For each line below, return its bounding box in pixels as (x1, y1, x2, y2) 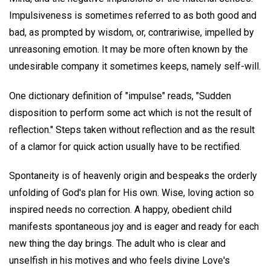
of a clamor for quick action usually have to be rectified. (9, 140, 241, 152)
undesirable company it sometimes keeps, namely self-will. (9, 60, 261, 72)
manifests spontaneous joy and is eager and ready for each (9, 221, 259, 233)
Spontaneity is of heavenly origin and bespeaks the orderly (9, 170, 257, 182)
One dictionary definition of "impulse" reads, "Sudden (9, 90, 231, 102)
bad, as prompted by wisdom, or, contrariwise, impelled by (9, 26, 254, 38)
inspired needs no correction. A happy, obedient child (9, 204, 232, 216)
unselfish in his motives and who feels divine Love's (9, 255, 230, 267)
